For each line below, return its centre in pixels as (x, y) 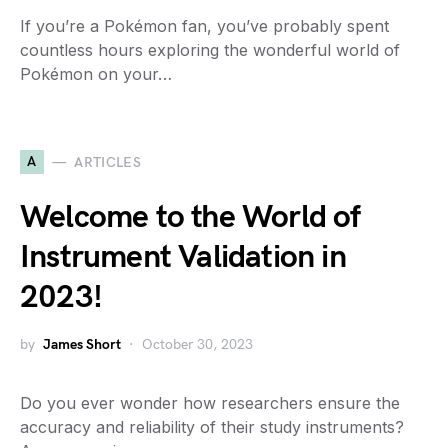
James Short (82, 344)
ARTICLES (108, 162)
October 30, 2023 (197, 344)
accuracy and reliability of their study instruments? (212, 427)
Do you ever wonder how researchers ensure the (210, 403)
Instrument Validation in (183, 257)
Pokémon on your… (96, 74)
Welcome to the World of (190, 217)
